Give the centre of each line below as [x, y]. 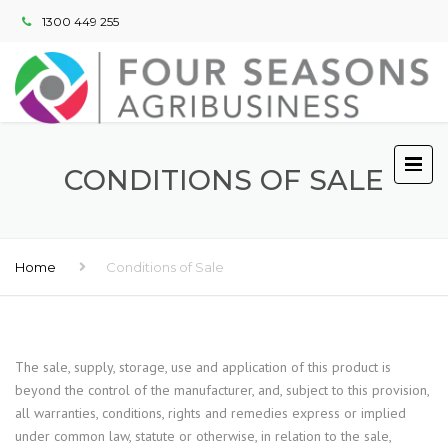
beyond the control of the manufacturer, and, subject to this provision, [222, 390]
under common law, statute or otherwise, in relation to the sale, [203, 436]
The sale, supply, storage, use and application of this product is [203, 367]
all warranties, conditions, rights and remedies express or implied [210, 413]
